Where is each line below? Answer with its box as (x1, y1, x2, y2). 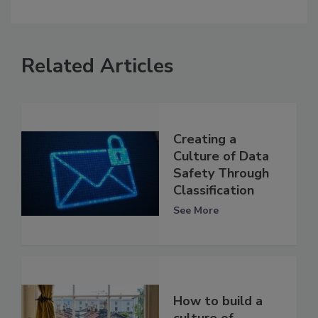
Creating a (173, 131, 236, 148)
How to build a (173, 292, 263, 310)
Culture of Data (173, 148, 269, 165)
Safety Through (173, 165, 269, 182)
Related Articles (21, 52, 174, 79)
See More (173, 204, 219, 218)
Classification (173, 182, 254, 199)
